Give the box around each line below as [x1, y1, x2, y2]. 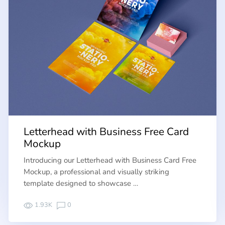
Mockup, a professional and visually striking [24, 166, 170, 177]
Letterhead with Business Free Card [24, 125, 189, 139]
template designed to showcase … [24, 178, 139, 188]
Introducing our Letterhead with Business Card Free [24, 155, 197, 165]
